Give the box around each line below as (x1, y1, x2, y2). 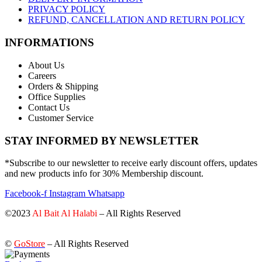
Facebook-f (5, 188, 47, 199)
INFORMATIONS (5, 36, 94, 49)
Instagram (49, 188, 85, 199)
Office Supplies (28, 91, 85, 102)
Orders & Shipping (28, 81, 98, 91)
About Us (28, 60, 64, 70)
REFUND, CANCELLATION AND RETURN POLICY (28, 15, 245, 25)
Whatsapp (88, 188, 125, 199)
